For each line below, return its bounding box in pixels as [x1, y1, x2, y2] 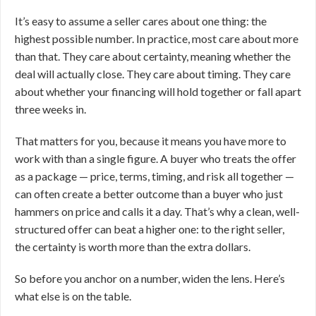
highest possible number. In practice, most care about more [15, 32, 298, 45]
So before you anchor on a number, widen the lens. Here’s [15, 272, 285, 285]
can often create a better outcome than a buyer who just [15, 187, 283, 200]
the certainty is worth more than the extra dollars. [15, 240, 250, 253]
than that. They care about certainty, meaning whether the [15, 49, 291, 63]
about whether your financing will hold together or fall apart [15, 85, 301, 98]
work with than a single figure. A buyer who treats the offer [15, 152, 296, 165]
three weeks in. [15, 102, 86, 116]
